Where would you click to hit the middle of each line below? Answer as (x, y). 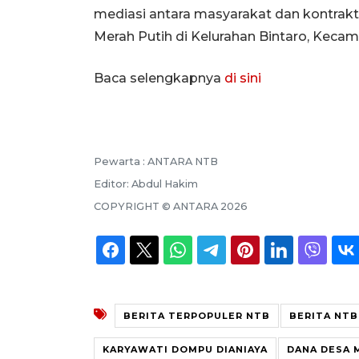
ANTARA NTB (183, 161)
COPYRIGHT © (133, 206)
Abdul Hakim (165, 184)
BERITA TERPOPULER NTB (197, 315)
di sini (243, 78)
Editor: (113, 184)
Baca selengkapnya (159, 78)
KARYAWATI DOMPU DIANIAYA (185, 349)
